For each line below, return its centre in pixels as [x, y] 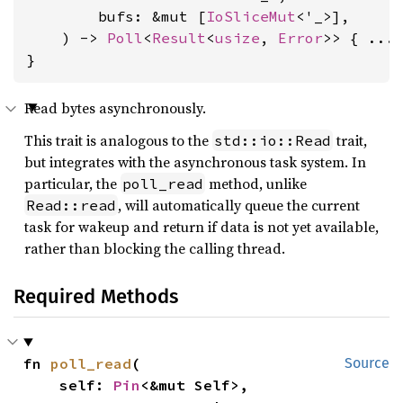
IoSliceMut [251, 16]
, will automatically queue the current [239, 205]
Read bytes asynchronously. [115, 108]
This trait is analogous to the [118, 140]
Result [179, 38]
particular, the [72, 184]
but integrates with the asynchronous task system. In [195, 162]
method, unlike [256, 184]
